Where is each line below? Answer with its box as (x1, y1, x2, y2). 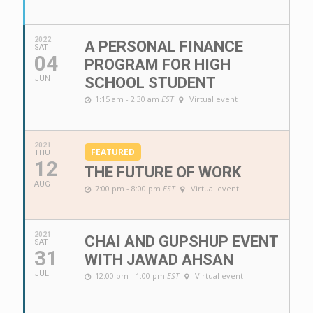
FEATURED (91, 146, 135, 158)
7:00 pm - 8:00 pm (95, 183, 163, 194)
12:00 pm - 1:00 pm (95, 270, 167, 281)
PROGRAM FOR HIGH (85, 56, 231, 73)
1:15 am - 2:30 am (95, 94, 161, 104)
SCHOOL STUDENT (85, 74, 216, 92)
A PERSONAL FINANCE (85, 38, 243, 55)
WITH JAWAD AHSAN (85, 251, 233, 268)
